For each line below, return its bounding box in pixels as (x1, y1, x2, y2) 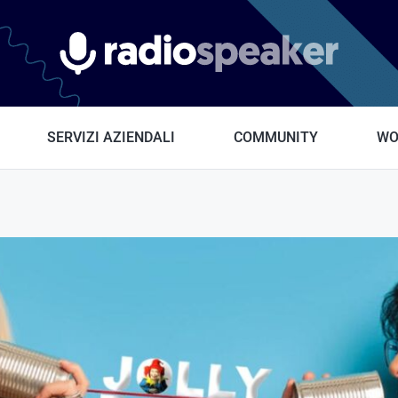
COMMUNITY (234, 126, 318, 148)
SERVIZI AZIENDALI (47, 126, 175, 148)
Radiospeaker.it (197, 47, 314, 73)
